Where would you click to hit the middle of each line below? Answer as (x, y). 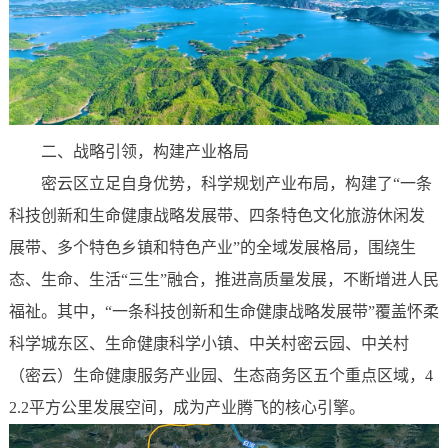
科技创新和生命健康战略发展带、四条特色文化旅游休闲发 (216, 215)
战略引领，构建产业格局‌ (160, 151)
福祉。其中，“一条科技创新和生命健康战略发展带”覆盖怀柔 (223, 311)
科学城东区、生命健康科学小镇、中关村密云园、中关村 (208, 343)
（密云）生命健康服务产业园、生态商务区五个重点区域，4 (220, 375)
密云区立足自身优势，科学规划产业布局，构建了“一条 (236, 183)
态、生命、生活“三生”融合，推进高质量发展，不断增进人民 (223, 279)
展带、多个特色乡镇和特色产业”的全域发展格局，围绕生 (212, 247)
